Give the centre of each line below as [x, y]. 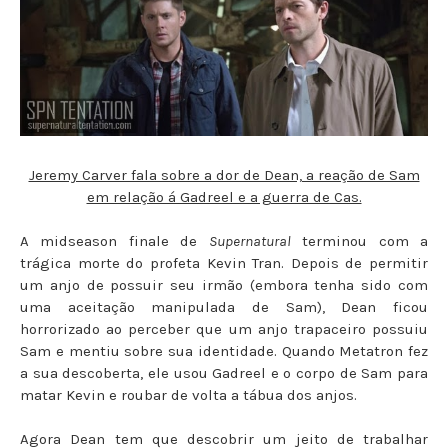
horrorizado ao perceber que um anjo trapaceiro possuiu [224, 328]
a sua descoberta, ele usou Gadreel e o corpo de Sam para [224, 372]
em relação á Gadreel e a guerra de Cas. [224, 196]
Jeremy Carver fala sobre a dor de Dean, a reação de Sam [224, 174]
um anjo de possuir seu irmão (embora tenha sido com [224, 284]
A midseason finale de [114, 240]
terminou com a [359, 240]
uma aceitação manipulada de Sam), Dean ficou [224, 306]
